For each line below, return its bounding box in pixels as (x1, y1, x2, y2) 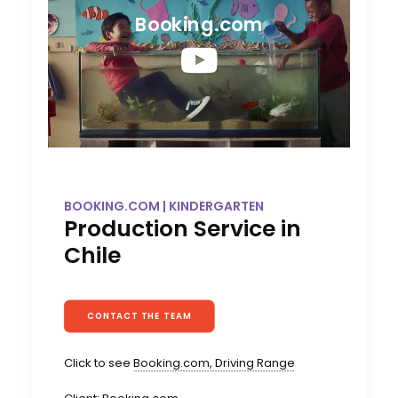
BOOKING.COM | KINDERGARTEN (64, 197, 264, 216)
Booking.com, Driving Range (133, 354, 295, 372)
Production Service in (64, 213, 301, 245)
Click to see (64, 354, 133, 372)
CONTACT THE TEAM (86, 310, 193, 322)
